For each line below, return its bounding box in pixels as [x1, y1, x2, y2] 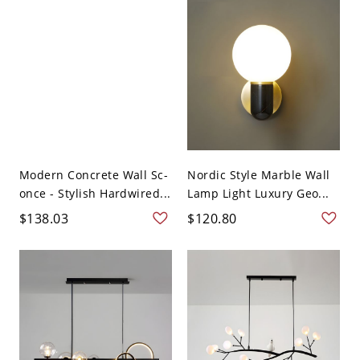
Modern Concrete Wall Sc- [18, 166, 169, 182]
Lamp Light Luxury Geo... [187, 185, 329, 201]
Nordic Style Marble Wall [187, 166, 330, 182]
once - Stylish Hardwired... [18, 185, 171, 201]
